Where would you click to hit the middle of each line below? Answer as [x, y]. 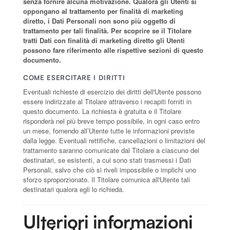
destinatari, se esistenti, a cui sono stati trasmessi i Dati [107, 160]
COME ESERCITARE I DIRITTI [74, 77]
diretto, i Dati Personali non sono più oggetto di [99, 21]
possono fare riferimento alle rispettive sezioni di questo [113, 50]
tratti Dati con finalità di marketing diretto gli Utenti [104, 40]
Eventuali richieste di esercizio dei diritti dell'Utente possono [112, 91]
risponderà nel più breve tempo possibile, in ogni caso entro [111, 121]
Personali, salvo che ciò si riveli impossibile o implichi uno [110, 169]
